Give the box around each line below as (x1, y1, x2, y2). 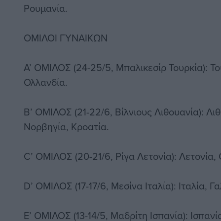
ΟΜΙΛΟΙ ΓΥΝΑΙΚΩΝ (24, 31, 108, 45)
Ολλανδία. (24, 75, 68, 90)
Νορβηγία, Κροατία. (24, 119, 109, 134)
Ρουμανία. (24, 1, 68, 16)
